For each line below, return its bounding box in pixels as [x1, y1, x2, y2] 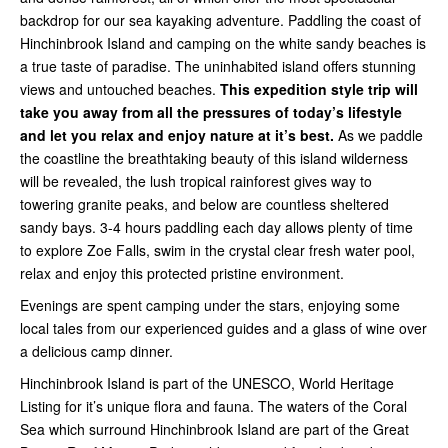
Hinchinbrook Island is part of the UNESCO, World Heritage [20, 373, 394, 394]
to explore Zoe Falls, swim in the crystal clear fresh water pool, [20, 240, 415, 261]
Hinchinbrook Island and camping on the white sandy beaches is [20, 33, 426, 54]
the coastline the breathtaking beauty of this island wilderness [20, 148, 408, 169]
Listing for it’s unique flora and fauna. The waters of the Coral [20, 396, 407, 417]
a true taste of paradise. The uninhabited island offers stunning [20, 56, 416, 77]
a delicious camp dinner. [20, 341, 173, 362]
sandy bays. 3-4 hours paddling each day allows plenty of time [20, 217, 413, 238]
